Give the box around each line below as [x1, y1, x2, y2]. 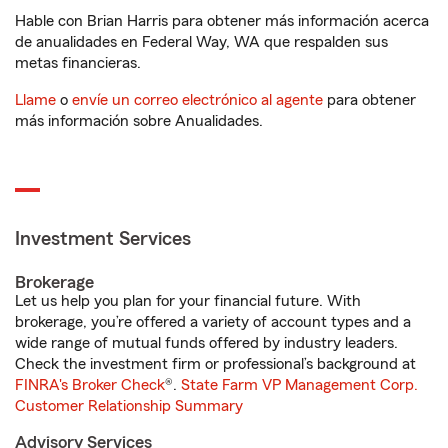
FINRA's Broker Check [15, 377, 165, 393]
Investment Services [15, 229, 191, 249]
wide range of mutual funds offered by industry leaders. [15, 335, 398, 351]
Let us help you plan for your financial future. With [15, 293, 361, 309]
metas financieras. [15, 55, 141, 71]
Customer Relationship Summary [15, 398, 243, 414]
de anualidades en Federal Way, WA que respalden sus [15, 34, 388, 50]
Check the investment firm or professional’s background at [15, 356, 416, 372]
